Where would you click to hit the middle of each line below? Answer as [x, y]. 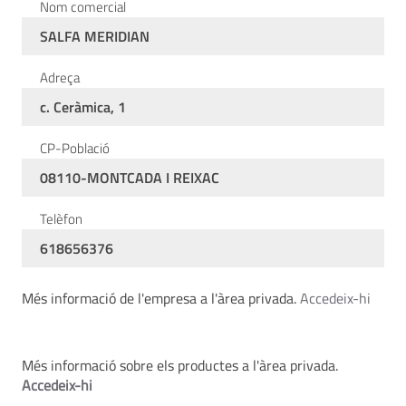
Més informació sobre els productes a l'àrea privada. [180, 365]
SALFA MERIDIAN [95, 36]
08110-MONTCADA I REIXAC [130, 178]
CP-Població [75, 148]
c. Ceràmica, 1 [83, 107]
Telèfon [61, 219]
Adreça [60, 77]
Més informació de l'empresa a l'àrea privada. [161, 298]
